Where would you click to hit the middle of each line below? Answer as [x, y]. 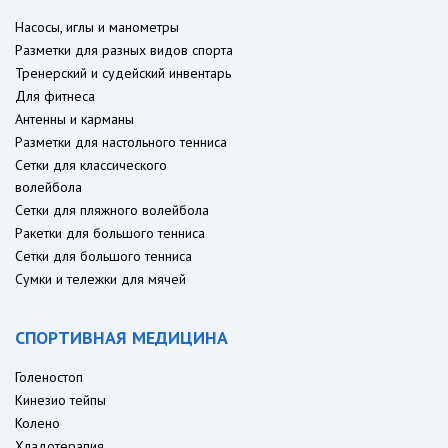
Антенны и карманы [74, 118]
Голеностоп [49, 376]
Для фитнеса [55, 95]
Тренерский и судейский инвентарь [123, 72]
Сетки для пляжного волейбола [112, 209]
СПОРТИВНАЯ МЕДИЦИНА [121, 337]
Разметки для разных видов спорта [124, 49]
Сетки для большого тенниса [103, 255]
